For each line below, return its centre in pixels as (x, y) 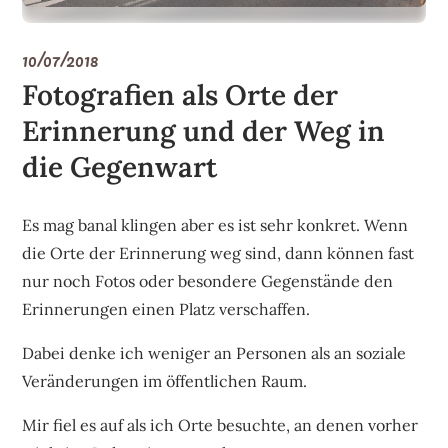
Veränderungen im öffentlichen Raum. (165, 380)
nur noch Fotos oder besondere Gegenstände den (208, 280)
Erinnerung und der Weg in (204, 130)
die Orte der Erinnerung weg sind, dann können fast (218, 252)
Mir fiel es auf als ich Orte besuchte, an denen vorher (220, 424)
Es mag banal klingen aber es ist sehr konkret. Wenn (215, 224)
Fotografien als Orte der (180, 94)
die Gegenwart (120, 166)
